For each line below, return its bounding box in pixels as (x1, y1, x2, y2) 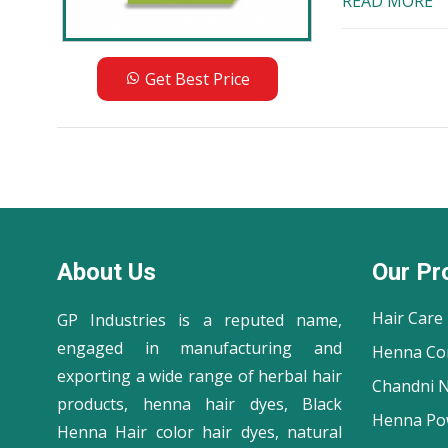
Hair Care (372, 307, 443, 329)
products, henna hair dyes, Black (57, 393, 342, 415)
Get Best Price (140, 68, 250, 90)
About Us (57, 258, 156, 286)
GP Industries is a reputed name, (57, 309, 342, 331)
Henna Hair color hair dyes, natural (57, 421, 342, 443)
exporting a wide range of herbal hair (57, 365, 342, 387)
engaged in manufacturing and (57, 337, 342, 359)
